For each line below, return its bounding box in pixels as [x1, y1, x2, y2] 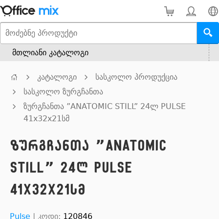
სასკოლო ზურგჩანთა [23, 87, 103, 96]
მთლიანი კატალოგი [12, 48, 88, 57]
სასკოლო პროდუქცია [95, 72, 177, 82]
